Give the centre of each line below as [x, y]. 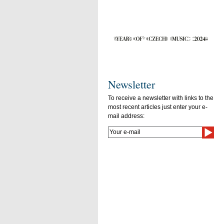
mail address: [126, 116]
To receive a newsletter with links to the [161, 98]
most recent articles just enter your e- [158, 107]
